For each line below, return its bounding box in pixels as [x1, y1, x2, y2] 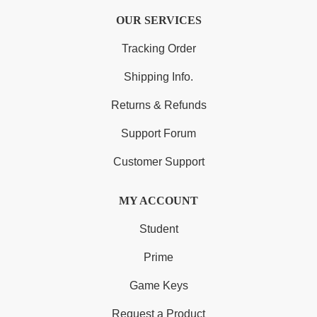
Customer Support [113, 156, 204, 168]
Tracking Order [121, 42, 196, 55]
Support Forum [121, 127, 196, 140]
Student [139, 223, 178, 236]
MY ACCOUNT [119, 195, 198, 207]
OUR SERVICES [115, 14, 202, 27]
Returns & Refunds [110, 99, 207, 112]
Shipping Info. [124, 71, 193, 83]
